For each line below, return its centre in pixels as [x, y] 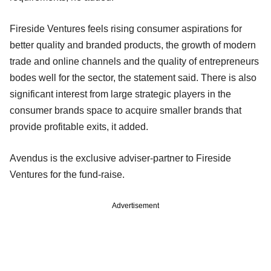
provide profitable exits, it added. [79, 126]
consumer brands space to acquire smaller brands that [126, 110]
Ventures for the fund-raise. [67, 174]
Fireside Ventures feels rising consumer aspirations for [126, 28]
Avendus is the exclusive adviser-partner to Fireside [120, 158]
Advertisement [135, 205]
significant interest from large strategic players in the [120, 94]
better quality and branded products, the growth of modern [133, 45]
